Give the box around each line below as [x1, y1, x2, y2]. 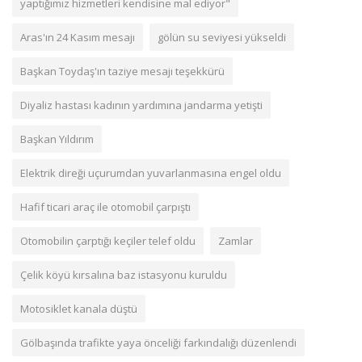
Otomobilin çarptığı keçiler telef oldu [20, 234, 196, 249]
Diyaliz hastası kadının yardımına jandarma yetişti [20, 98, 263, 113]
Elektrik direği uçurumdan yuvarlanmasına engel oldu [20, 166, 281, 181]
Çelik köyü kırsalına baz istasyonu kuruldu [20, 267, 227, 283]
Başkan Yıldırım [20, 132, 94, 147]
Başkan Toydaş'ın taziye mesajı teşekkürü [20, 64, 225, 79]
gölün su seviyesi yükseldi [158, 30, 286, 45]
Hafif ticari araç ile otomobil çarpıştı [20, 200, 191, 215]
